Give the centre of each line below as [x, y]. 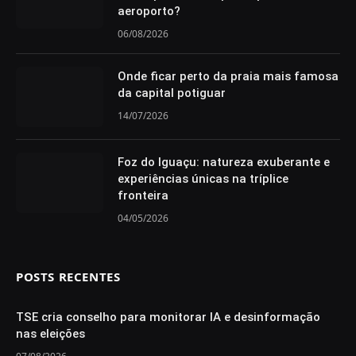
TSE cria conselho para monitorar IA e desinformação [168, 317]
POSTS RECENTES [68, 276]
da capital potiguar [172, 93]
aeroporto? [149, 11]
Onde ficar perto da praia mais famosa [228, 76]
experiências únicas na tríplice [203, 178]
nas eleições [50, 333]
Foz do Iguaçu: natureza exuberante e [224, 162]
